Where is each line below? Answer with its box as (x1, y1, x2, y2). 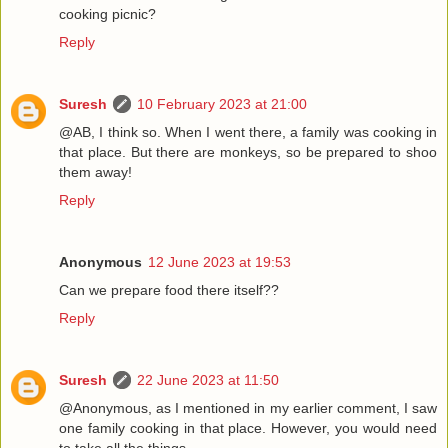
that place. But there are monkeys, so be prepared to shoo (59, 143, 437, 160)
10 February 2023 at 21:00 (137, 95, 307, 112)
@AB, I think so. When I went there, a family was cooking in (59, 123, 437, 140)
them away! (59, 163, 132, 180)
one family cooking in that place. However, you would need (59, 419, 437, 436)
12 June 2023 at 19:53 (148, 253, 291, 270)
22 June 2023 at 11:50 (137, 371, 279, 388)
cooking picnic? (59, 5, 156, 22)
